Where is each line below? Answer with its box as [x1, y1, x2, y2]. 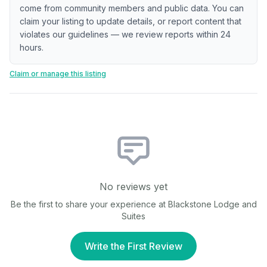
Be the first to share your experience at [10, 199, 168, 209]
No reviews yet [100, 181, 167, 193]
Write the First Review [85, 240, 182, 252]
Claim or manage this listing [10, 69, 106, 78]
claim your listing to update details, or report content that [20, 16, 241, 26]
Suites [122, 211, 145, 221]
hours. [20, 42, 44, 52]
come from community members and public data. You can [20, 3, 244, 13]
